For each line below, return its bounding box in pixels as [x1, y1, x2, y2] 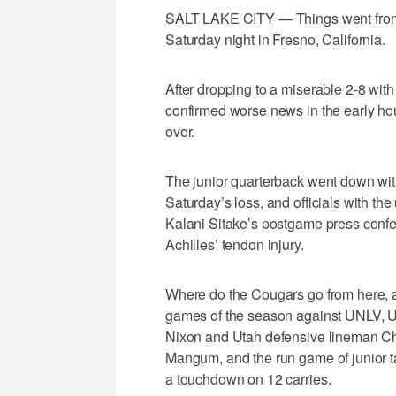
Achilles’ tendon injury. [165, 234, 304, 255]
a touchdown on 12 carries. [165, 369, 331, 390]
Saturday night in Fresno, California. [165, 29, 385, 50]
